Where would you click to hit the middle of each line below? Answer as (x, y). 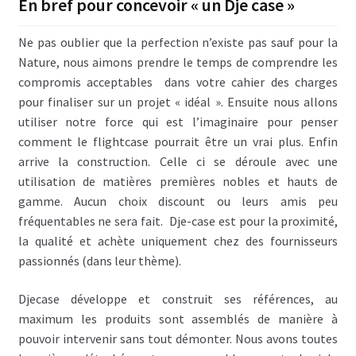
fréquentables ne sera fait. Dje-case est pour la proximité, (178, 221)
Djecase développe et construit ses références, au (178, 298)
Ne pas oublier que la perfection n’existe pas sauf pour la (178, 43)
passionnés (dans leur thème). (99, 261)
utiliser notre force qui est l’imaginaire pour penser (178, 122)
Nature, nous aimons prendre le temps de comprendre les (178, 62)
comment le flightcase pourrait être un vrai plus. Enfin (178, 142)
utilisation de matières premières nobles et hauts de (178, 182)
